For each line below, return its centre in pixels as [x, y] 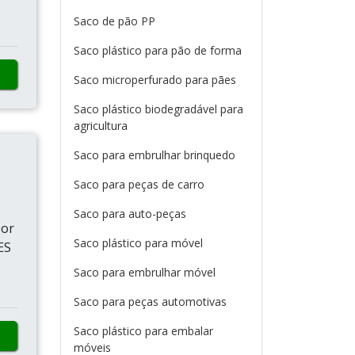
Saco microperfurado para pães [155, 80]
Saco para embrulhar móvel [145, 272]
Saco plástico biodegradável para [158, 109]
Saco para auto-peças [130, 214]
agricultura [101, 126]
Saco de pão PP [115, 21]
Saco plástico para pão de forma [158, 50]
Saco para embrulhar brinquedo [155, 155]
